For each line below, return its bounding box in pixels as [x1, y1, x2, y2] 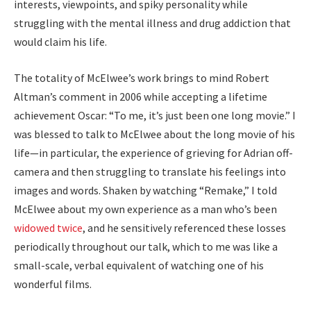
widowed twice [14, 220, 83, 235]
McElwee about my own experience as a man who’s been [14, 201, 277, 216]
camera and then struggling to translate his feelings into [14, 164, 286, 178]
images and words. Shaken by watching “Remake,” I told [14, 183, 277, 197]
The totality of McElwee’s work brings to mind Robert [14, 70, 269, 85]
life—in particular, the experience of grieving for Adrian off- [14, 145, 293, 160]
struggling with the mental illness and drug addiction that [14, 16, 291, 31]
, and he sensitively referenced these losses [83, 220, 286, 235]
